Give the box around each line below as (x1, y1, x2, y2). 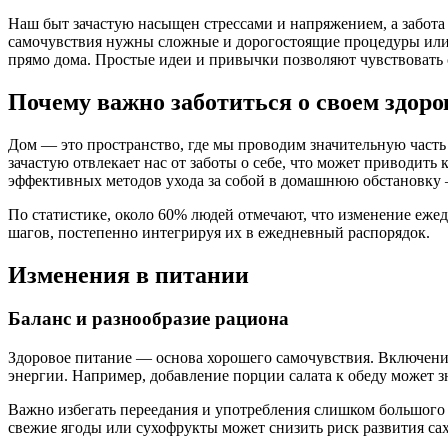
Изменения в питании (8, 261, 249, 288)
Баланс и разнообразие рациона (8, 308, 289, 330)
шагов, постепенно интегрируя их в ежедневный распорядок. (8, 223, 430, 241)
